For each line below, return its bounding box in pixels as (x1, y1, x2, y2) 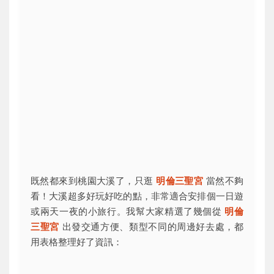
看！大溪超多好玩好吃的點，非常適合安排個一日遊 (31, 190, 243, 202)
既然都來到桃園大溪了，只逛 (31, 174, 157, 187)
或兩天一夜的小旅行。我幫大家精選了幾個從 (31, 205, 225, 217)
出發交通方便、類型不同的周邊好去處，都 (59, 220, 244, 232)
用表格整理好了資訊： (31, 235, 122, 248)
